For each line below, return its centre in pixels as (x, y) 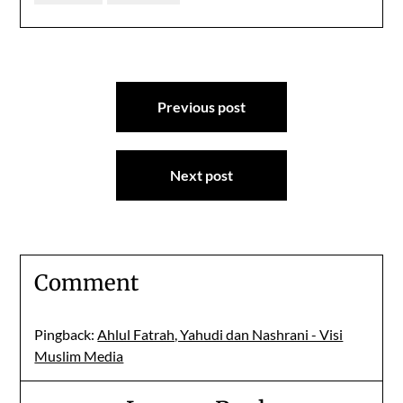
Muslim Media (79, 355)
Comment (87, 282)
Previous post (201, 106)
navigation (80, 116)
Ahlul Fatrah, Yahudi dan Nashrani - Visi (220, 334)
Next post (201, 175)
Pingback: (66, 334)
